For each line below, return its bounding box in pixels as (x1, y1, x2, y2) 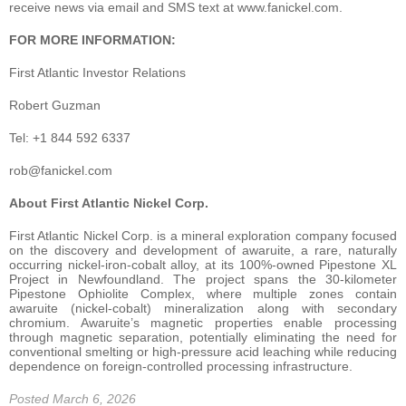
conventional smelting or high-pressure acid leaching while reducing (9, 343, 397, 359)
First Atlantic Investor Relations (9, 64, 186, 80)
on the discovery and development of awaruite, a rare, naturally (9, 242, 397, 257)
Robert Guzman (9, 97, 101, 112)
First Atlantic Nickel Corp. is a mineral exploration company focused (9, 227, 397, 243)
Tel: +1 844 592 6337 (9, 130, 130, 145)
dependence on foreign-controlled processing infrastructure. (9, 358, 353, 373)
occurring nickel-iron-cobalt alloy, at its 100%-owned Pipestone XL (9, 256, 397, 272)
